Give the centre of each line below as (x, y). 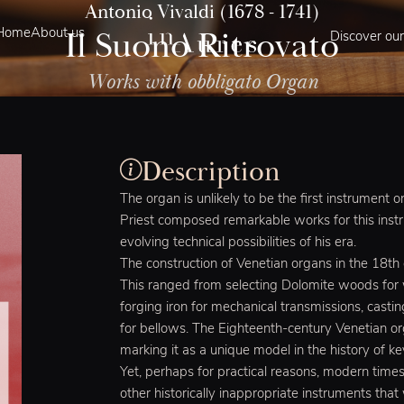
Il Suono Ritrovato (202, 46)
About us (58, 34)
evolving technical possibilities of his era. (239, 243)
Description (211, 171)
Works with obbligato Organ (202, 83)
